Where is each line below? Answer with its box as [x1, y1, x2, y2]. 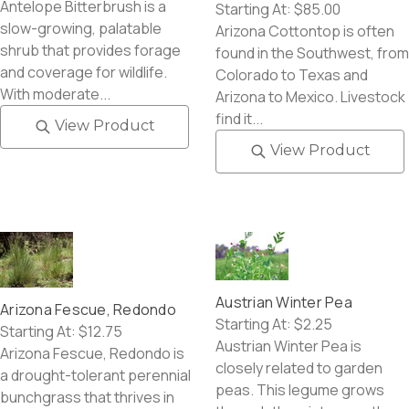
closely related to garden [215, 358, 383, 379]
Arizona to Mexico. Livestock [215, 86, 405, 107]
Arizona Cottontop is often [215, 20, 394, 41]
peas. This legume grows [215, 380, 384, 401]
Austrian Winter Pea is [215, 336, 362, 357]
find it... [215, 108, 263, 129]
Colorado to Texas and [215, 64, 368, 85]
